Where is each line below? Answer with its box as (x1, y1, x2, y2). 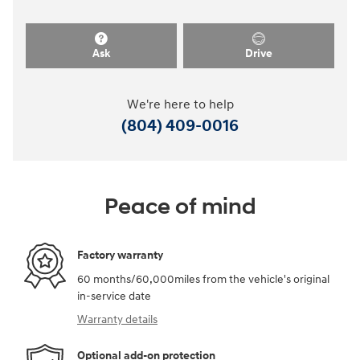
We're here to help (126, 96, 234, 112)
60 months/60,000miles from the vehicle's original (77, 272, 329, 286)
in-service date (77, 288, 151, 303)
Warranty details (77, 312, 157, 326)
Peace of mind (104, 192, 256, 221)
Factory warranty (77, 248, 163, 263)
